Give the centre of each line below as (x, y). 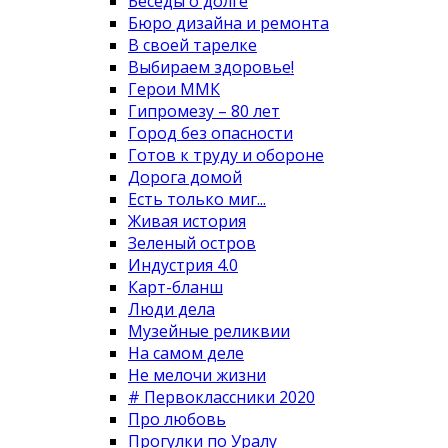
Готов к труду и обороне (226, 154)
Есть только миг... (197, 198)
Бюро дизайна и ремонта (228, 22)
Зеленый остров (192, 242)
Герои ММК (174, 88)
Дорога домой (185, 176)
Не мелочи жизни (197, 374)
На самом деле (186, 352)
